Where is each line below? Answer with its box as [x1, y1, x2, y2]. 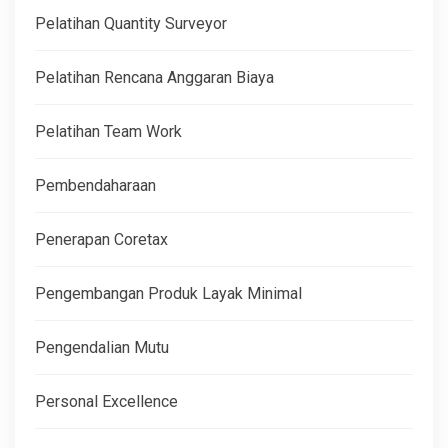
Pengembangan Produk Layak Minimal [35, 283, 302, 303]
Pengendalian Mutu [35, 337, 169, 357]
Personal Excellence [35, 391, 178, 411]
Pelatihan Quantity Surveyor [35, 13, 227, 33]
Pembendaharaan [35, 175, 156, 195]
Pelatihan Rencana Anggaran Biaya [35, 67, 274, 87]
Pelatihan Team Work [35, 121, 182, 141]
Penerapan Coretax [35, 229, 168, 249]
